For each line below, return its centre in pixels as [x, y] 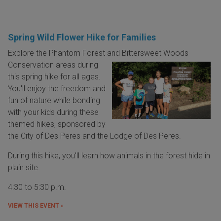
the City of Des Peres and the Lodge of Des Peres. [95, 136]
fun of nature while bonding [54, 101]
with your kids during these [53, 112]
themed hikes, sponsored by [57, 124]
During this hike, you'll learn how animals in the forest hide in [109, 156]
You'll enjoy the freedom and [57, 89]
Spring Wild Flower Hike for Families [82, 37]
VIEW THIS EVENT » [36, 206]
